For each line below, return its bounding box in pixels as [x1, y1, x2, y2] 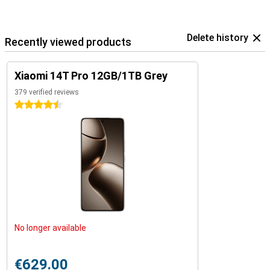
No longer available [14, 223, 86, 233]
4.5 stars [14, 100, 49, 110]
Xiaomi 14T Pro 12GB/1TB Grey [14, 69, 168, 82]
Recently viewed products [5, 36, 131, 48]
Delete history [187, 32, 248, 43]
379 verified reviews [14, 88, 79, 96]
